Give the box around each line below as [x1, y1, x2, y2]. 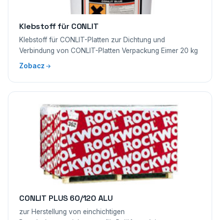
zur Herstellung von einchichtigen [19, 208, 125, 216]
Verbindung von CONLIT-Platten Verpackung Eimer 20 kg [19, 47, 198, 55]
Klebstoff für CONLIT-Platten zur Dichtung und [19, 36, 165, 44]
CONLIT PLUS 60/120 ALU [19, 193, 113, 203]
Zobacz [19, 62, 45, 70]
